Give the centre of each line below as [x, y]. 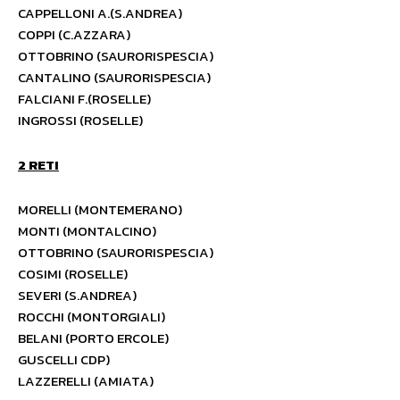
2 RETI [38, 165]
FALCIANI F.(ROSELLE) [84, 99]
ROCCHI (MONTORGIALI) [92, 317]
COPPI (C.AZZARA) [74, 35]
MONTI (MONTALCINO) [87, 231]
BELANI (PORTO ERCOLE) [93, 338]
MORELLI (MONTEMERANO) [100, 210]
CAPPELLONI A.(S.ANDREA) [100, 13]
